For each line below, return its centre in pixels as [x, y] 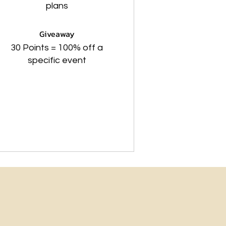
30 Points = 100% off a [57, 48]
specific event [57, 60]
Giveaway [57, 34]
